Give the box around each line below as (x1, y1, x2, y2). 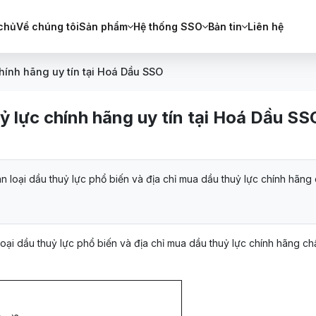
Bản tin (207, 20, 242, 32)
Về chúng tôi (16, 20, 79, 32)
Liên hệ (247, 20, 284, 32)
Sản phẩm (78, 20, 128, 32)
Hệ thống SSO (133, 20, 202, 32)
